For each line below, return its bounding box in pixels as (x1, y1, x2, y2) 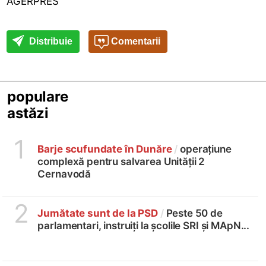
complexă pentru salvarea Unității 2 (37, 155, 205, 167)
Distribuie (27, 36, 73, 46)
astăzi (7, 104, 49, 122)
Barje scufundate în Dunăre (37, 142, 172, 155)
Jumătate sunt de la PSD (37, 207, 160, 219)
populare (7, 87, 68, 105)
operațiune (178, 142, 232, 155)
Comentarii (109, 36, 161, 46)
